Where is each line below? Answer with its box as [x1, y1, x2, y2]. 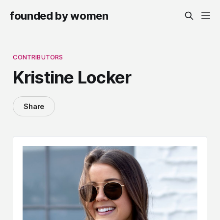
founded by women [10, 9, 109, 22]
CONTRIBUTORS [12, 53, 63, 61]
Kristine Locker [12, 66, 132, 87]
